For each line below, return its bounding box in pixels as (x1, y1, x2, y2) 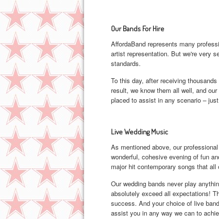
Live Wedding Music (111, 127, 168, 136)
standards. (111, 58, 141, 68)
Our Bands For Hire (111, 23, 164, 33)
